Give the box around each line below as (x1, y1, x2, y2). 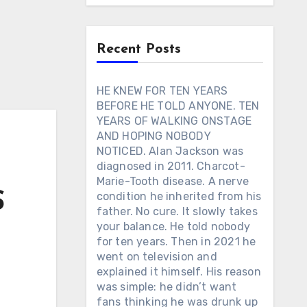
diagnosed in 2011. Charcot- (96, 160, 245, 173)
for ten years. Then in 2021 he (96, 235, 256, 248)
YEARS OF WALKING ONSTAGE (96, 114, 252, 127)
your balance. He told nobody (96, 220, 251, 233)
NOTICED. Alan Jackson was (96, 145, 244, 158)
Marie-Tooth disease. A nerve (96, 175, 249, 188)
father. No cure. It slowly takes (96, 205, 258, 218)
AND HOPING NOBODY (96, 130, 211, 143)
